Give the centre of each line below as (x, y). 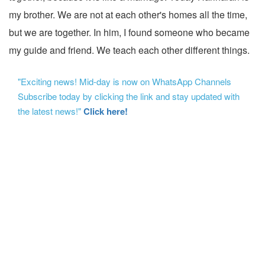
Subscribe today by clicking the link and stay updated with (129, 96)
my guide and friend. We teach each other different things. (129, 50)
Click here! (106, 112)
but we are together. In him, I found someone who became (129, 33)
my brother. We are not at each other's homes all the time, (128, 15)
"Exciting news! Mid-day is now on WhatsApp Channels (126, 82)
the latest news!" (51, 111)
